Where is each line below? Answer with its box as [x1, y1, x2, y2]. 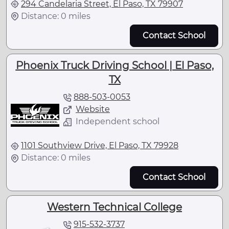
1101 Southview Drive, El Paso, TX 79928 [21, 141, 178, 150]
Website [76, 104, 110, 114]
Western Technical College [47, 201, 182, 214]
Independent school [76, 117, 159, 126]
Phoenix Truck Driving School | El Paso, [15, 59, 214, 72]
